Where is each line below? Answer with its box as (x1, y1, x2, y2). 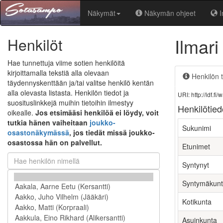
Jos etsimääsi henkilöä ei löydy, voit (35, 108, 159, 117)
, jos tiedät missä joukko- (69, 127, 155, 137)
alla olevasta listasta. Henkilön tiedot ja (7, 88, 129, 98)
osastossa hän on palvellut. (7, 137, 102, 147)
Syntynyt (182, 160, 209, 170)
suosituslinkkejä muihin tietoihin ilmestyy (7, 98, 133, 108)
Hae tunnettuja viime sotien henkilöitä (7, 58, 125, 68)
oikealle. (7, 108, 35, 117)
